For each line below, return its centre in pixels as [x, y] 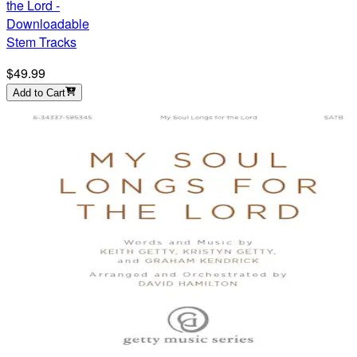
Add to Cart [39, 92]
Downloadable [48, 23]
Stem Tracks [41, 41]
